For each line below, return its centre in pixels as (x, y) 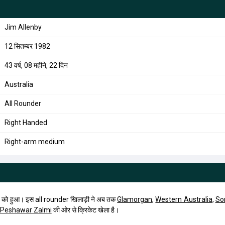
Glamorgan (135, 199)
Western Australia (184, 199)
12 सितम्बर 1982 (27, 46)
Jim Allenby (23, 27)
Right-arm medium (34, 142)
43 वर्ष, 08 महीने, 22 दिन (36, 65)
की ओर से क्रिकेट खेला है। (85, 210)
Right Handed (26, 123)
